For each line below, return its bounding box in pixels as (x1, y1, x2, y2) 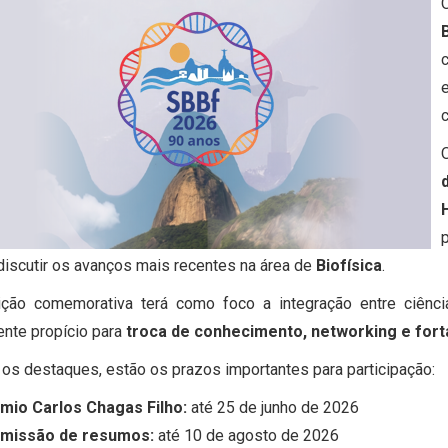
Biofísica (315, 256, 382, 276)
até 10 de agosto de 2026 (153, 426, 339, 446)
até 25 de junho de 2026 (186, 398, 359, 418)
